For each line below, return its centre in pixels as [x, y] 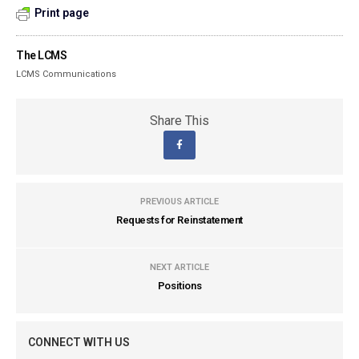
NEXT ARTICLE [179, 267]
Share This [179, 121]
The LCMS [42, 55]
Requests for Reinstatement [179, 220]
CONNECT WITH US [79, 342]
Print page [62, 13]
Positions [179, 286]
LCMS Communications [67, 74]
